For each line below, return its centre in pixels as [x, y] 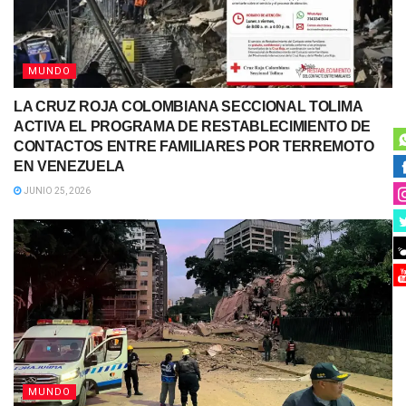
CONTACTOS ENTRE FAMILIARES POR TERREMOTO [194, 147]
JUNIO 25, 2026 [56, 191]
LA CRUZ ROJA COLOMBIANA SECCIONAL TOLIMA [188, 107]
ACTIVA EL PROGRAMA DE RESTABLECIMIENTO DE [192, 127]
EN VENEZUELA [70, 167]
